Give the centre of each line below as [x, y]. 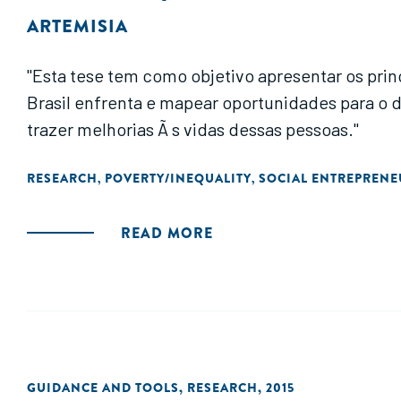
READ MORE [167, 233]
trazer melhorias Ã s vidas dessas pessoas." [193, 129]
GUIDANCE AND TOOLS [103, 388]
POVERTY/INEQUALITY [178, 178]
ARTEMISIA [77, 26]
